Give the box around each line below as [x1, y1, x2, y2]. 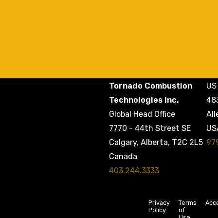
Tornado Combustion [109, 81, 192, 91]
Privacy [148, 199, 170, 207]
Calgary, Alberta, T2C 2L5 [109, 138, 203, 147]
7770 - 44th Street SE [109, 124, 191, 133]
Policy [148, 206, 166, 214]
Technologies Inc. [109, 95, 179, 105]
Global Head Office [109, 109, 175, 119]
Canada [109, 152, 137, 161]
